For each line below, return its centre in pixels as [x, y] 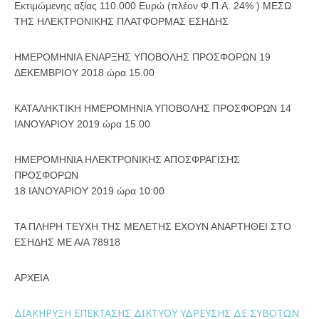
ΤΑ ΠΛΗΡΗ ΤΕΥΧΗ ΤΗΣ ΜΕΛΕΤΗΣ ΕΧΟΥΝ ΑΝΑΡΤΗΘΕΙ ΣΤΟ [153, 226]
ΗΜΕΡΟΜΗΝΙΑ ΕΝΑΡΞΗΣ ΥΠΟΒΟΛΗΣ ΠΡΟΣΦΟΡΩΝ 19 [142, 57]
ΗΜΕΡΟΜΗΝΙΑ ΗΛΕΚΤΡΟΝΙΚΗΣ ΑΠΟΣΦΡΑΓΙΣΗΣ [127, 159]
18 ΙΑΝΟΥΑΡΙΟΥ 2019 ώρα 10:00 [89, 191]
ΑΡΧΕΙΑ [32, 278]
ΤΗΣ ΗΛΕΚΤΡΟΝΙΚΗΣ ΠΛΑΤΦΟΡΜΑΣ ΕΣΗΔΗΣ [121, 21]
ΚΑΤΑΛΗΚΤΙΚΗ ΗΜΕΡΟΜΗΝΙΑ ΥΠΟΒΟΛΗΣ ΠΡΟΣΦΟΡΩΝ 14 [153, 108]
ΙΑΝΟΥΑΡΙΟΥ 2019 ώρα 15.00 [82, 124]
